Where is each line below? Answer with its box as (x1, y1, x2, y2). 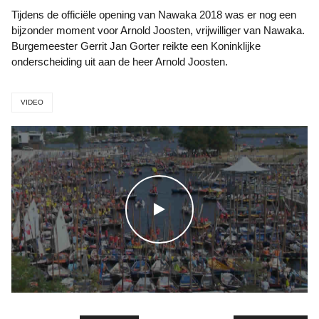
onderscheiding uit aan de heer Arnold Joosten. (11, 56, 228, 68)
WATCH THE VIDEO (153, 201, 284, 216)
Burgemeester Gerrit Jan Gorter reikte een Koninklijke (11, 40, 261, 52)
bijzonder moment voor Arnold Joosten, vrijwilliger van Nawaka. (11, 24, 305, 36)
